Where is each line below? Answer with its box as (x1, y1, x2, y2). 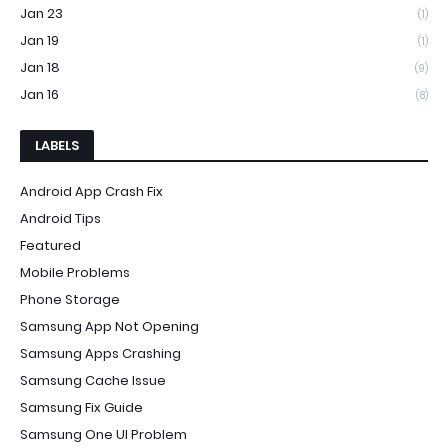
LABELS (35, 136, 79, 155)
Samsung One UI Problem (20, 425, 187, 444)
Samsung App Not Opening (20, 317, 199, 336)
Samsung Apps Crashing (20, 344, 181, 363)
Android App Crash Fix (20, 182, 163, 201)
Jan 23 (20, 4, 63, 23)
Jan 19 (20, 31, 59, 50)
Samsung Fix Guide (20, 398, 143, 417)
